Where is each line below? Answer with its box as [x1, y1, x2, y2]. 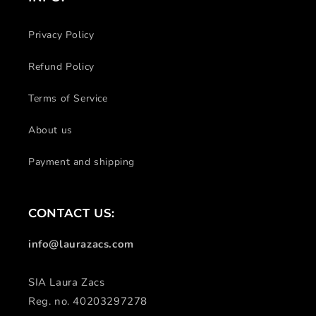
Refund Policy [28, 60, 95, 74]
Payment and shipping [28, 155, 135, 169]
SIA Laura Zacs [28, 275, 105, 290]
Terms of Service [28, 92, 108, 106]
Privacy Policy [28, 28, 95, 42]
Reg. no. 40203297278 [28, 294, 147, 309]
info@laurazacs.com [28, 237, 134, 252]
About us [28, 123, 73, 138]
